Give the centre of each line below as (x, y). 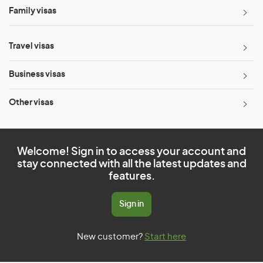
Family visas (33, 11)
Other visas (31, 103)
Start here (165, 237)
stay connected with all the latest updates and (131, 164)
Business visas (37, 75)
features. (131, 177)
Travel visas (31, 46)
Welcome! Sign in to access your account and (131, 152)
